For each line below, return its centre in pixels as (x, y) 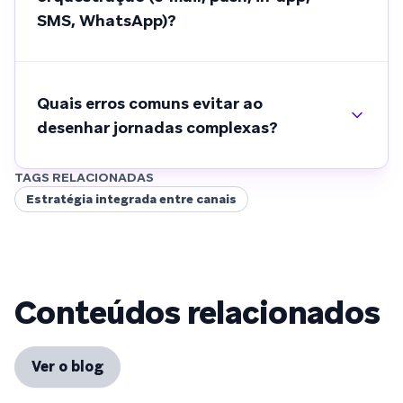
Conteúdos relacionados (197, 312)
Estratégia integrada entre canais (131, 198)
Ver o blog (67, 366)
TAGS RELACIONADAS (84, 177)
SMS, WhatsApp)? (107, 20)
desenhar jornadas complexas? (157, 127)
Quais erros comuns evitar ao (150, 103)
